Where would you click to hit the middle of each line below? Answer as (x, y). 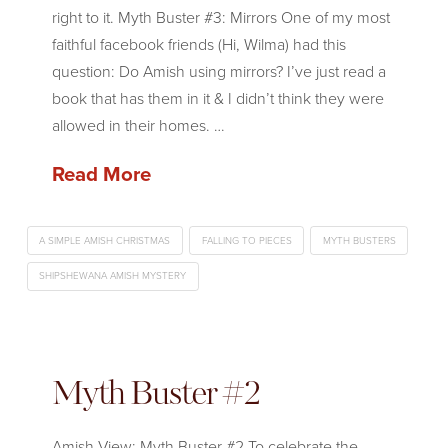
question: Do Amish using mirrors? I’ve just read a (218, 72)
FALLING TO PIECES (246, 240)
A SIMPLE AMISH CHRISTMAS (105, 240)
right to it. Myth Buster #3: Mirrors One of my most (220, 18)
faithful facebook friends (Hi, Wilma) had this (198, 45)
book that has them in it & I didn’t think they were (217, 99)
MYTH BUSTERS (359, 240)
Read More (101, 174)
